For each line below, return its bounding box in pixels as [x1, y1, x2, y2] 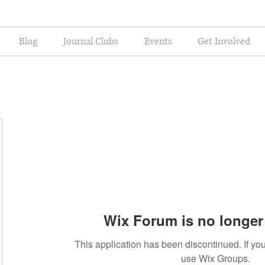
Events [144, 35, 172, 48]
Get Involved [197, 35, 250, 48]
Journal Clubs [63, 35, 118, 48]
